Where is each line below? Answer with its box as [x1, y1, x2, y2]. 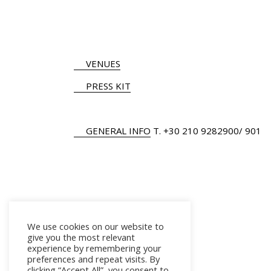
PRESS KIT [86, 79, 131, 92]
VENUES [86, 57, 120, 70]
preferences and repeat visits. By [27, 253, 160, 265]
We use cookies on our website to [27, 220, 164, 232]
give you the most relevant [27, 231, 135, 243]
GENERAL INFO [86, 124, 151, 137]
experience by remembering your [27, 242, 162, 254]
